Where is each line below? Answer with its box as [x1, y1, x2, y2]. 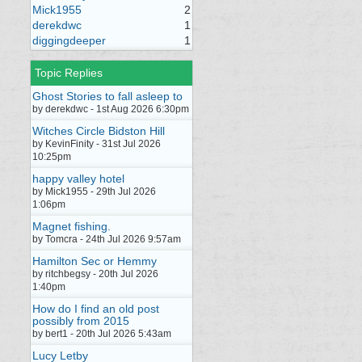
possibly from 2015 [32, 314, 129, 327]
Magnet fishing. [32, 220, 111, 233]
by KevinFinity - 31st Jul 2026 [32, 138, 161, 149]
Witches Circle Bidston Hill [32, 124, 165, 137]
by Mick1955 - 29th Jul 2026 [32, 186, 156, 197]
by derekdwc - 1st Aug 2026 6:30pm [32, 103, 189, 115]
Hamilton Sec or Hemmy [32, 255, 157, 267]
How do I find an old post [32, 302, 159, 315]
